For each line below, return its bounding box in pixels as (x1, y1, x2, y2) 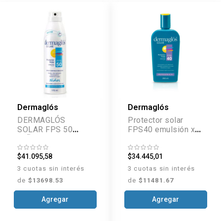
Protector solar (128, 115, 184, 125)
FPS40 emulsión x (128, 124, 195, 134)
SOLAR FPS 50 (17, 124, 73, 134)
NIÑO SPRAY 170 (17, 134, 81, 144)
